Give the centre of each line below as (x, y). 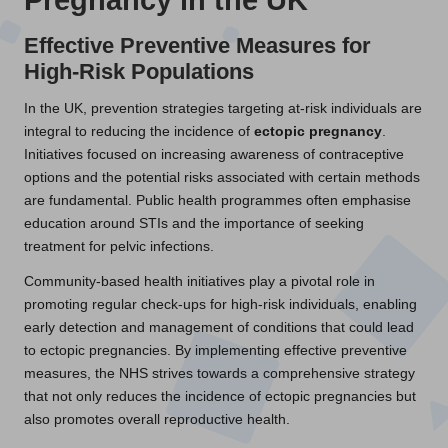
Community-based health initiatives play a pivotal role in (199, 281)
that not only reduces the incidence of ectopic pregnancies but (220, 396)
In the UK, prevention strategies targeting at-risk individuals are (223, 108)
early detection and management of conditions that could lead (219, 327)
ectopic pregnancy (318, 131)
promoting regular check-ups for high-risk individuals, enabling (220, 304)
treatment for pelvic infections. (119, 246)
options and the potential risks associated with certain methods (222, 177)
